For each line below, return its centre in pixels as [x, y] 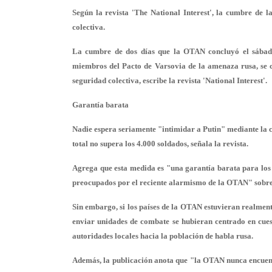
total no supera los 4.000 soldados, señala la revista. [160, 144]
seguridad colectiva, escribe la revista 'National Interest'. [170, 80]
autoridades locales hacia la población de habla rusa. [163, 236]
